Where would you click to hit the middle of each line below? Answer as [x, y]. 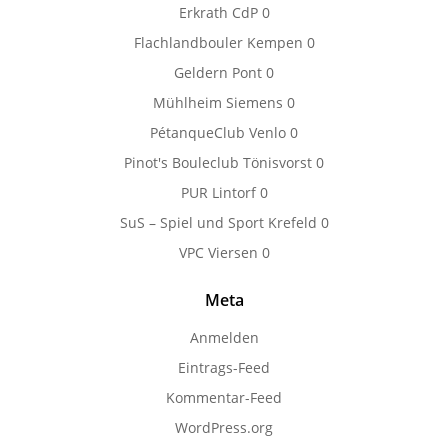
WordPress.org [224, 427]
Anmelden [224, 337]
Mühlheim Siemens [218, 102]
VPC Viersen [218, 252]
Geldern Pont [218, 72]
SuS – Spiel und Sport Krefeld [218, 222]
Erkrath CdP [218, 12]
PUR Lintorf [218, 192]
